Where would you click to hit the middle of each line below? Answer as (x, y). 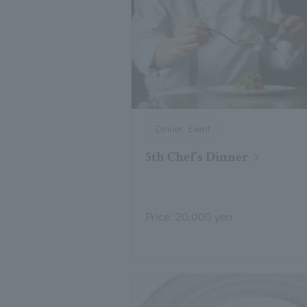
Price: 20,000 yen (189, 217)
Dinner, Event (183, 129)
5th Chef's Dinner (197, 157)
